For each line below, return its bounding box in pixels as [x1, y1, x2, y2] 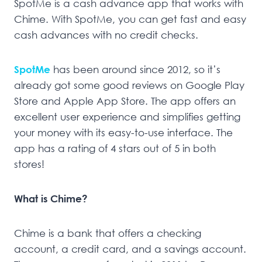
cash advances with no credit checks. [14, 28, 198, 41]
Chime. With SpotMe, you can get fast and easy [14, 12, 246, 25]
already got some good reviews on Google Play [14, 78, 244, 91]
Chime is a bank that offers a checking [14, 226, 201, 239]
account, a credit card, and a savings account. [14, 242, 246, 255]
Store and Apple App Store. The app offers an [14, 94, 236, 107]
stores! [14, 157, 44, 170]
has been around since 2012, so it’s [53, 63, 220, 75]
